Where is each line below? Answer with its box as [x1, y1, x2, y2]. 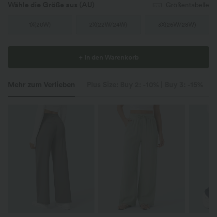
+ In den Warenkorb [78, 53, 139, 62]
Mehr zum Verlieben [8, 80, 75, 90]
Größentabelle [166, 1, 209, 9]
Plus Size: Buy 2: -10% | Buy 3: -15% [87, 80, 203, 90]
